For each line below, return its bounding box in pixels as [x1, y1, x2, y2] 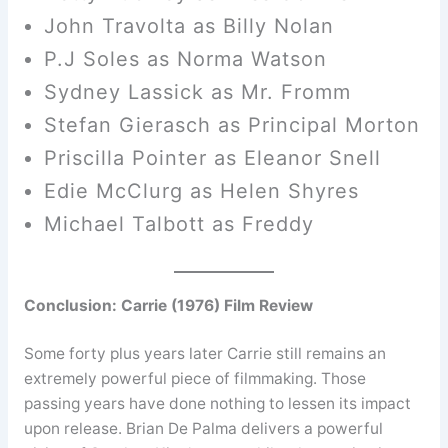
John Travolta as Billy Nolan [43, 14, 334, 39]
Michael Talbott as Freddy [43, 212, 314, 237]
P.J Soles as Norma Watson [43, 47, 327, 72]
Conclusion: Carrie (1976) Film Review [23, 296, 313, 316]
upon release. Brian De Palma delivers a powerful [23, 419, 383, 439]
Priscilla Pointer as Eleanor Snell [43, 146, 381, 171]
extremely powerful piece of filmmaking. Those [23, 369, 366, 389]
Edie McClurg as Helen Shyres [43, 179, 359, 204]
